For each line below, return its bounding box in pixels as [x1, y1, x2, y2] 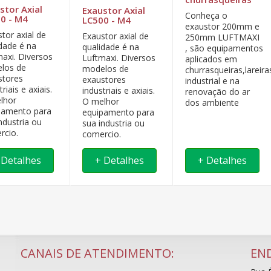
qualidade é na [82, 41, 140, 53]
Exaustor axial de [82, 30, 149, 42]
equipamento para [82, 106, 155, 118]
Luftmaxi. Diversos [82, 51, 156, 64]
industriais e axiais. [82, 84, 155, 96]
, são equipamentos [184, 42, 263, 54]
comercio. [82, 128, 122, 140]
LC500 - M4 [82, 13, 131, 26]
